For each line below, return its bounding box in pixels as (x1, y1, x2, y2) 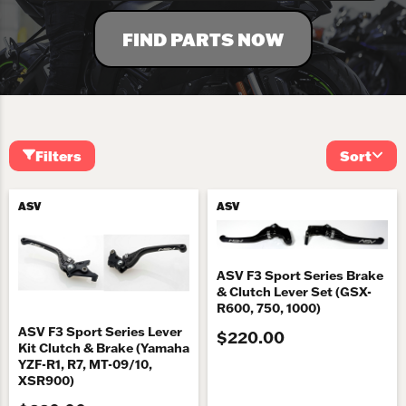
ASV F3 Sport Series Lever (18, 324, 182, 341)
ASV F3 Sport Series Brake (217, 266, 383, 284)
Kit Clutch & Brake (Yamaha (18, 340, 189, 357)
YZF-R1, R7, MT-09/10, (18, 356, 152, 373)
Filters (34, 146, 82, 165)
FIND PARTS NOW (122, 26, 284, 51)
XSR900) (18, 372, 74, 390)
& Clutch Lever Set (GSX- (217, 283, 372, 300)
